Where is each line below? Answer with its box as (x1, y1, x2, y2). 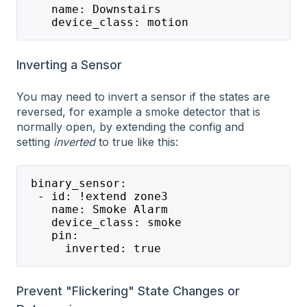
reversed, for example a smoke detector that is (16, 105, 260, 119)
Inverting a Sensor (16, 57, 122, 72)
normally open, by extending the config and (16, 120, 244, 134)
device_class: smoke (23, 215, 182, 229)
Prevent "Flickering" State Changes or (16, 284, 240, 299)
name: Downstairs (23, 2, 161, 16)
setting (16, 135, 53, 149)
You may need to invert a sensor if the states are (16, 90, 270, 104)
